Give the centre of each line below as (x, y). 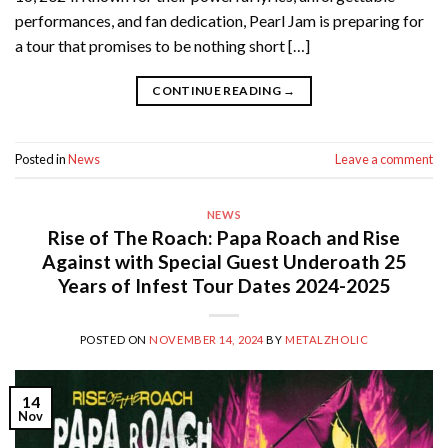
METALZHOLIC (327, 339)
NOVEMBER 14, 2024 (206, 339)
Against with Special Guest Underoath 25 (224, 261)
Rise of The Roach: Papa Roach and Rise (224, 237)
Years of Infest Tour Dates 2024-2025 (224, 285)
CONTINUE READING (218, 91)
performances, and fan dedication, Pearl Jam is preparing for (219, 21)
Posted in (41, 159)
